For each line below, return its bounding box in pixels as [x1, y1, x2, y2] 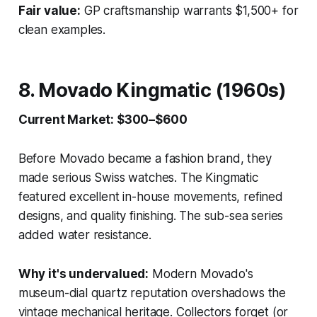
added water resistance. [18, 227, 151, 242]
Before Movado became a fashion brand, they [18, 151, 272, 166]
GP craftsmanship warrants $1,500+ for [80, 3, 299, 18]
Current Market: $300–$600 [18, 112, 188, 127]
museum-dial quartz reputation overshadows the [18, 285, 287, 300]
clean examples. [18, 22, 106, 37]
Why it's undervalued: [18, 266, 149, 281]
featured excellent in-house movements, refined [18, 189, 283, 204]
